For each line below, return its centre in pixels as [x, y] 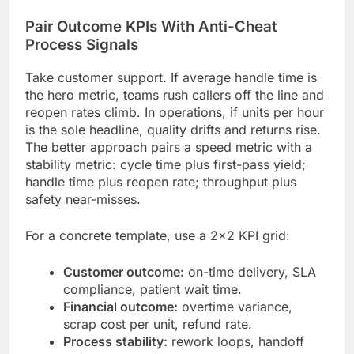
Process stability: [115, 342]
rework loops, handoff [236, 342]
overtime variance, [235, 307]
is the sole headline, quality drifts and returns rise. [173, 130]
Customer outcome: [124, 272]
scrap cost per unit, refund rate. [158, 324]
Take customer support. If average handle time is [171, 78]
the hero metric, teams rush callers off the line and [175, 95]
